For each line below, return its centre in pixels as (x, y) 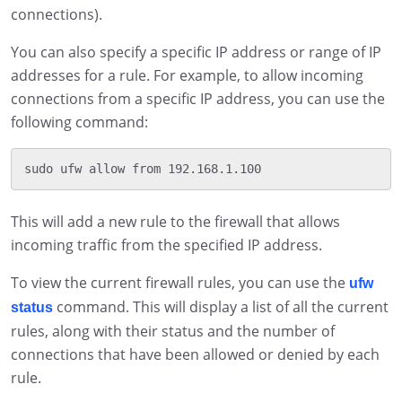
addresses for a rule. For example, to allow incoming (187, 76)
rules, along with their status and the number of (173, 332)
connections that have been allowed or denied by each (195, 355)
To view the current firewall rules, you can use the (180, 283)
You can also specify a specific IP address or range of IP (196, 52)
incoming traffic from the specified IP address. (166, 245)
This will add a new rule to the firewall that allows (175, 222)
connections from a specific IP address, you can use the (198, 99)
